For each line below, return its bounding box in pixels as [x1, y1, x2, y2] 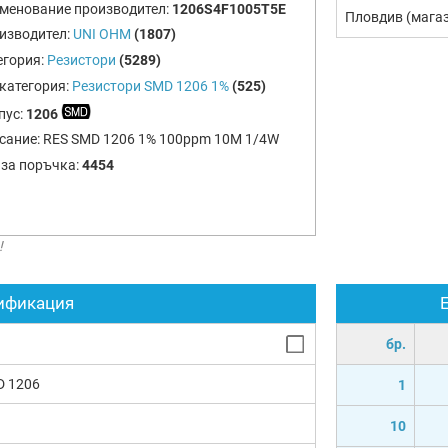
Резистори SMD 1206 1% [71, 77, 229, 94]
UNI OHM [72, 26, 131, 43]
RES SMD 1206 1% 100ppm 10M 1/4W [42, 131, 279, 148]
